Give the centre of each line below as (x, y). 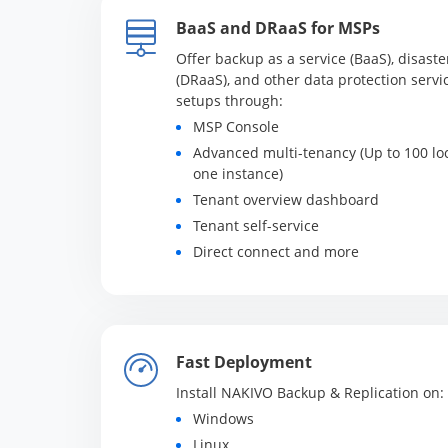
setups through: (229, 100)
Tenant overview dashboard (285, 199)
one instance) (237, 173)
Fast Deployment (243, 362)
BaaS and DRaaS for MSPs (277, 28)
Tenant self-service (255, 225)
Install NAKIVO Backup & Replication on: (309, 392)
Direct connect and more (275, 251)
